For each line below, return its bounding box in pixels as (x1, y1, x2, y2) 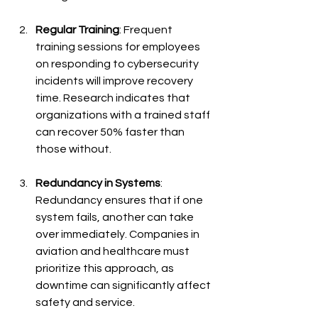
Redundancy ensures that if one (35, 194, 205, 206)
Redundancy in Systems (35, 177, 160, 189)
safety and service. (35, 296, 135, 308)
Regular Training (35, 23, 119, 35)
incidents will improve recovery (35, 75, 195, 87)
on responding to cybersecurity (35, 57, 201, 70)
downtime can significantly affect (35, 279, 213, 291)
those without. (35, 143, 111, 155)
